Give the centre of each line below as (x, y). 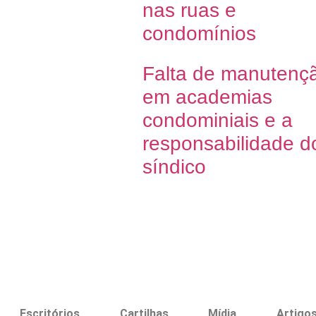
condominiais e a (218, 120)
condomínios (199, 33)
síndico (174, 166)
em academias (207, 97)
